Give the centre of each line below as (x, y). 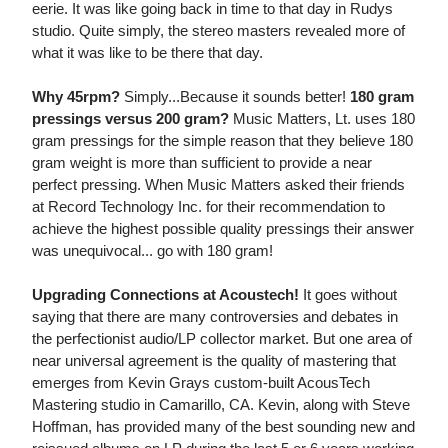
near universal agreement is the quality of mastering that (214, 361)
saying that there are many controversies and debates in (215, 317)
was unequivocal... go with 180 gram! (152, 251)
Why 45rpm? (76, 97)
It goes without (348, 295)
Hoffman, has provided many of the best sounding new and (223, 427)
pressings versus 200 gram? (130, 119)
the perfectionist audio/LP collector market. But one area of (222, 339)
